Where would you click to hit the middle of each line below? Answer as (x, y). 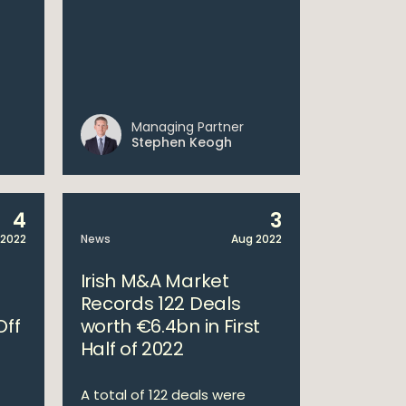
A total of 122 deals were (163, 395)
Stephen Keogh (181, 142)
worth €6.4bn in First (170, 326)
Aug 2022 (256, 239)
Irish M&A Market (155, 281)
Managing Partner (187, 127)
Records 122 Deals (160, 304)
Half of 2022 (132, 349)
